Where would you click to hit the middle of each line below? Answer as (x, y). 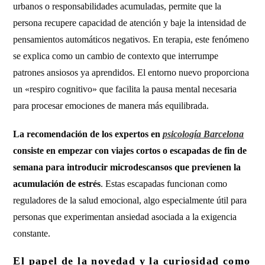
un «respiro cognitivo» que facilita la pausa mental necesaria (125, 89)
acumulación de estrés (57, 184)
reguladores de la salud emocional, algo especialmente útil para (130, 200)
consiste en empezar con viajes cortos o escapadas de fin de (130, 151)
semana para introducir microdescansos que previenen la (127, 167)
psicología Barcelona (203, 134)
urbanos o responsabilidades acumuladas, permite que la (117, 6)
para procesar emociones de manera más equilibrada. (111, 106)
